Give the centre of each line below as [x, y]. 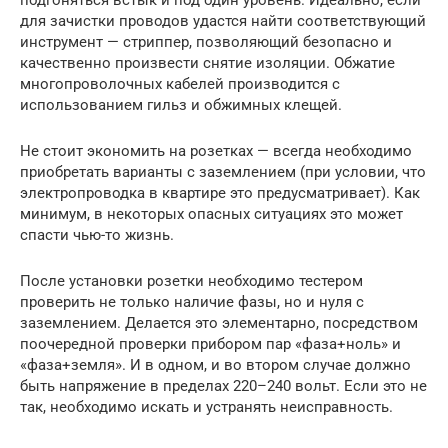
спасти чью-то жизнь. [97, 234]
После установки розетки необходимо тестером [191, 280]
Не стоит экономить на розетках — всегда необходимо [216, 150]
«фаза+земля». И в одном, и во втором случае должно [215, 364]
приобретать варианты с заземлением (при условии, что [223, 171]
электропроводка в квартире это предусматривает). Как [220, 192]
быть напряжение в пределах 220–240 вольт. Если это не [223, 385]
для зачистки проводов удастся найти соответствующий [223, 20]
